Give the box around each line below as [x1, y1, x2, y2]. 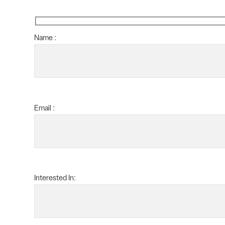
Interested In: [34, 175, 76, 183]
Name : [34, 35, 56, 43]
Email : [34, 104, 55, 113]
